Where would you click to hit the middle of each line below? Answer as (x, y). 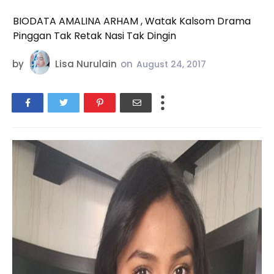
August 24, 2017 (171, 65)
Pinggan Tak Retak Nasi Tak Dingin (94, 36)
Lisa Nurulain (86, 64)
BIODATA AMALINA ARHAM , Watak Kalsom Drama (132, 21)
